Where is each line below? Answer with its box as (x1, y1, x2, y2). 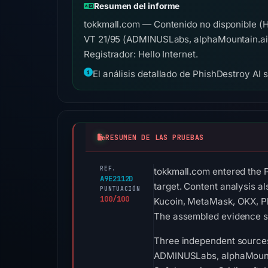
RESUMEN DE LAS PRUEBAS (105, 132, 204, 142)
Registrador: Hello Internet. (84, 48, 198, 60)
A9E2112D (100, 173, 133, 184)
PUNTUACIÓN (100, 185, 141, 193)
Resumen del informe (93, 1, 180, 11)
